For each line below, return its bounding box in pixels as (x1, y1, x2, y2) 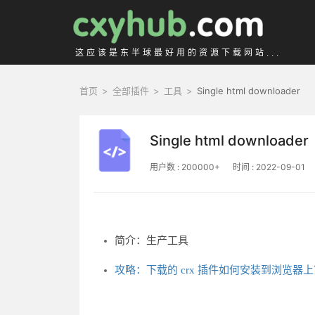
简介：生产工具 (115, 235, 189, 247)
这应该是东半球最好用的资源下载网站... (75, 48, 281, 58)
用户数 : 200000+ (150, 162, 221, 173)
